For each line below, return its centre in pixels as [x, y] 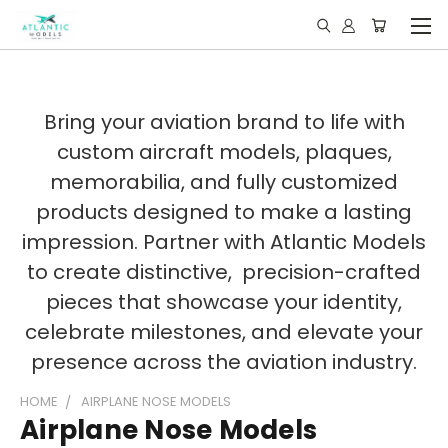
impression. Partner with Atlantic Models [224, 242]
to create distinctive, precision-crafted [224, 272]
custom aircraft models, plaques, [224, 152]
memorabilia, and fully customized [224, 182]
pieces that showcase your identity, [224, 302]
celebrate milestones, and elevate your [224, 332]
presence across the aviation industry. [224, 362]
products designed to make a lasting [224, 212]
